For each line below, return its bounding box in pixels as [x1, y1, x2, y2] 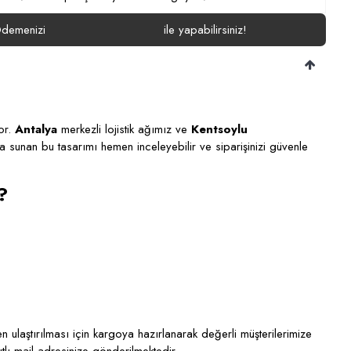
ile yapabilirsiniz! [163, 21, 247, 38]
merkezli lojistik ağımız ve [57, 121, 191, 138]
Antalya [15, 121, 57, 138]
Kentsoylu [191, 121, 248, 138]
